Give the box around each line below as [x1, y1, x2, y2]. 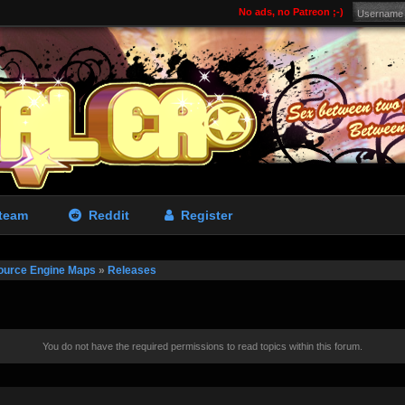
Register [173, 208, 232, 222]
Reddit [80, 208, 129, 222]
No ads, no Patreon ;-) [238, 6, 344, 17]
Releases [108, 264, 156, 277]
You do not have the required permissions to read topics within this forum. [42, 341, 363, 352]
